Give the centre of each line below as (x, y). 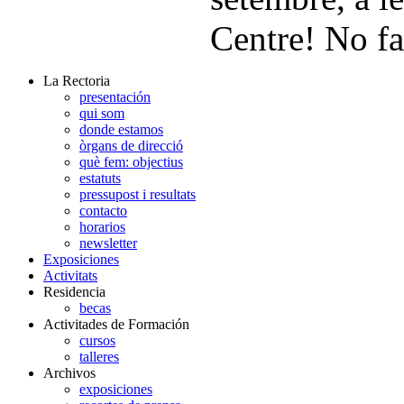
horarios (102, 226)
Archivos (69, 372)
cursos (97, 340)
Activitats (70, 275)
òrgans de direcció (131, 145)
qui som (102, 113)
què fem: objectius (131, 161)
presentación (115, 96)
